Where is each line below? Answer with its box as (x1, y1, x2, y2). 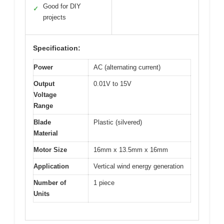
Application (33, 162, 69, 170)
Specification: (33, 44, 80, 52)
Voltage (33, 91, 56, 99)
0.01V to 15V (93, 80, 131, 88)
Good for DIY (43, 2, 81, 10)
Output (33, 80, 54, 88)
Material (33, 129, 58, 137)
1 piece (93, 179, 114, 187)
